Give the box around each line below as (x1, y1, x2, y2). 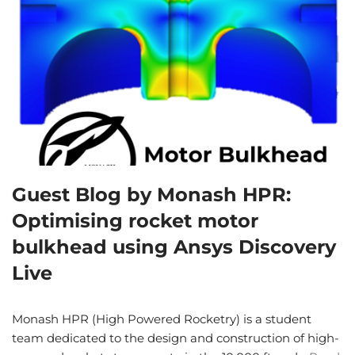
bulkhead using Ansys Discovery (12, 235, 336, 259)
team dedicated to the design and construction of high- (12, 330, 339, 346)
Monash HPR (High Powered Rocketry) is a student (12, 311, 311, 327)
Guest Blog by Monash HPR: (12, 183, 291, 207)
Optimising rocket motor (12, 209, 258, 233)
